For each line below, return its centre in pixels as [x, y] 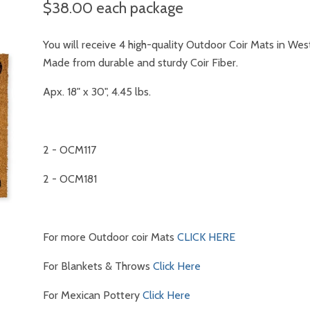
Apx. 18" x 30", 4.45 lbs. [97, 92]
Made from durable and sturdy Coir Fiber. [141, 63]
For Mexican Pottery [93, 295]
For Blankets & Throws [98, 266]
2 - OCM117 [70, 150]
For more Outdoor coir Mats [110, 237]
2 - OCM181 [70, 179]
